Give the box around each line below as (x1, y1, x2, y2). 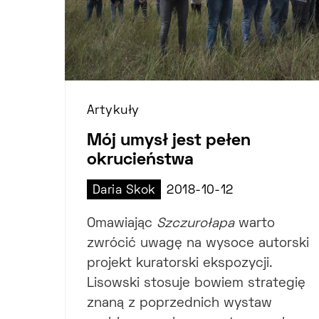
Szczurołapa (157, 218, 234, 231)
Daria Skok (93, 185, 156, 197)
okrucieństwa (87, 152, 194, 169)
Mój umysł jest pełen (87, 133, 251, 150)
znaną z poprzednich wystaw (87, 298, 272, 310)
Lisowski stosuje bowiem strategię (87, 278, 305, 291)
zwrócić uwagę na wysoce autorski (87, 238, 309, 251)
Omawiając (87, 218, 157, 231)
